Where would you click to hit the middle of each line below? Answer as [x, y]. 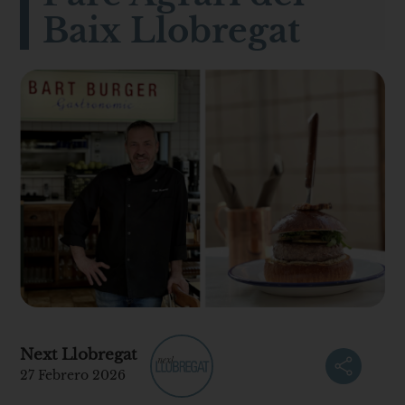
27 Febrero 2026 [73, 376]
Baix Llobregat [172, 30]
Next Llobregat [79, 355]
